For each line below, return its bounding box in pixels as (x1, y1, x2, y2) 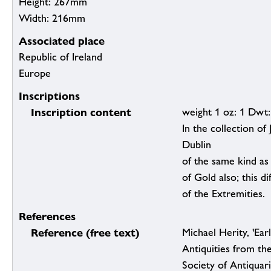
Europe (19, 67, 51, 80)
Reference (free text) (31, 226, 140, 240)
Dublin (182, 139, 211, 151)
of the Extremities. (182, 188, 265, 200)
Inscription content (31, 106, 131, 119)
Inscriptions (19, 90, 80, 103)
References (19, 210, 76, 223)
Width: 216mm (19, 12, 85, 25)
